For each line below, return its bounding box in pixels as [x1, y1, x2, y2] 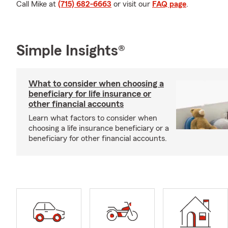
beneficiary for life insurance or [28, 89, 151, 98]
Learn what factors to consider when [28, 114, 157, 122]
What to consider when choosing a [28, 79, 164, 88]
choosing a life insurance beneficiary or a [28, 124, 169, 132]
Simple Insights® [16, 43, 125, 59]
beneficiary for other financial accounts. [28, 134, 167, 142]
